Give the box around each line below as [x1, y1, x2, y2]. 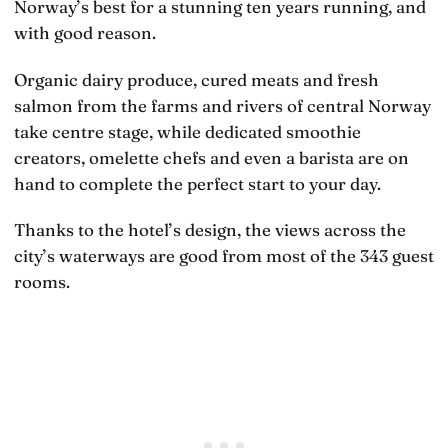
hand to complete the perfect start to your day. [14, 172, 381, 194]
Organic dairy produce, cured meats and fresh [14, 68, 379, 90]
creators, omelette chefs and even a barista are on [14, 146, 409, 168]
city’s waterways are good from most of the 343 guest [14, 244, 434, 266]
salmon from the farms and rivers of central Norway [14, 94, 431, 116]
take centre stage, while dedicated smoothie [14, 120, 361, 142]
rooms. [14, 270, 70, 292]
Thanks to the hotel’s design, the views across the [14, 218, 406, 240]
